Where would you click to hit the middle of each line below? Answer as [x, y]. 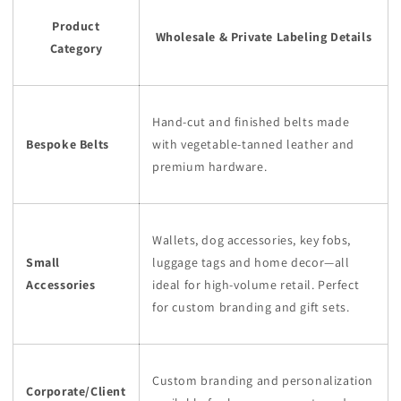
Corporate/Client [76, 391]
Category [76, 48]
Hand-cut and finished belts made [251, 122]
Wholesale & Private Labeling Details [264, 37]
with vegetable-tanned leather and [253, 144]
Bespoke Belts [68, 144]
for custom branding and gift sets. [251, 307]
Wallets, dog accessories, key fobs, [252, 240]
